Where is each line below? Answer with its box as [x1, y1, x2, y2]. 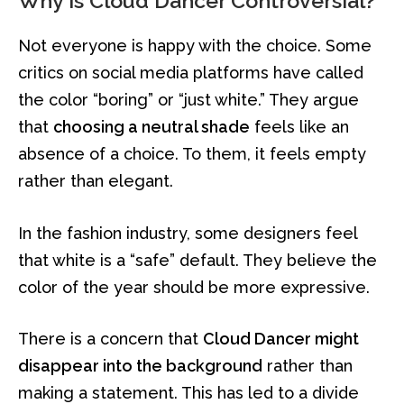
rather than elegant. [18, 170, 173, 190]
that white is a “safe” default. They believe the [18, 250, 377, 270]
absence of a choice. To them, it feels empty [18, 143, 366, 163]
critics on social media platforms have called [18, 62, 363, 82]
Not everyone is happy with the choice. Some [18, 35, 372, 55]
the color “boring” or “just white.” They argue [18, 89, 359, 109]
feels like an [250, 116, 349, 136]
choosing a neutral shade [53, 116, 250, 136]
